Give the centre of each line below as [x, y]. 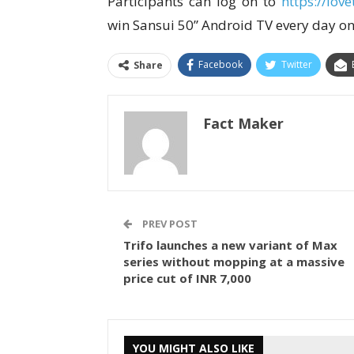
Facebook [220, 65]
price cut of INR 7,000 [187, 279]
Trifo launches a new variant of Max [230, 245]
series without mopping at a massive [233, 262]
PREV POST [168, 224]
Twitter [296, 65]
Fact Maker [243, 124]
